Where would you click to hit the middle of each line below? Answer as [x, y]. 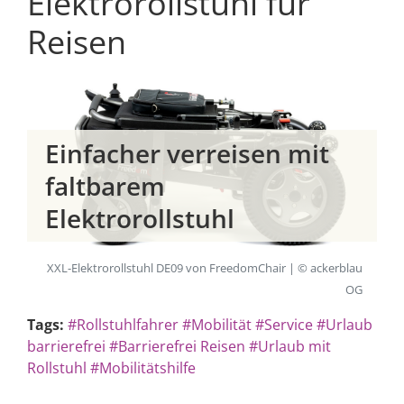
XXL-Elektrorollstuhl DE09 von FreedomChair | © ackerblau [205, 267]
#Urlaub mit [290, 346]
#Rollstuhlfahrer [123, 324]
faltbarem [105, 186]
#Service [284, 324]
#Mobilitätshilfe [143, 367]
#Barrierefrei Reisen [177, 346]
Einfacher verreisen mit [187, 153]
